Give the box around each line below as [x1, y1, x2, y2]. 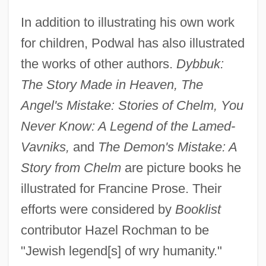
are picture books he [121, 160, 241, 175]
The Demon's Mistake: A [97, 139, 237, 154]
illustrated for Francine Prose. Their [20, 180, 221, 196]
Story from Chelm [20, 160, 121, 175]
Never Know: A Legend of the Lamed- [20, 118, 235, 134]
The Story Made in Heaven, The [20, 77, 203, 92]
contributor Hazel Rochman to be [20, 222, 209, 237]
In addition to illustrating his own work [20, 14, 235, 30]
